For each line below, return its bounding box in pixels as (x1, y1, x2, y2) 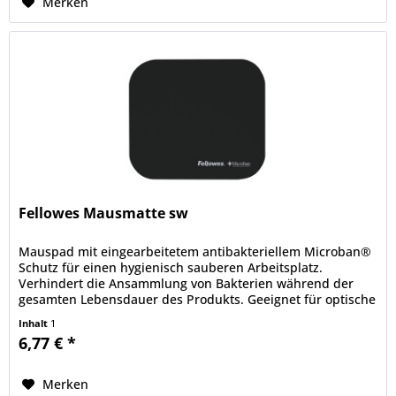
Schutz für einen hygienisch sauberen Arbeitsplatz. (19, 258, 324, 276)
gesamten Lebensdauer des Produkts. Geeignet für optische (19, 290, 377, 308)
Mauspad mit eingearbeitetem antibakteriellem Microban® (19, 242, 372, 260)
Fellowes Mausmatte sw (19, 202, 189, 223)
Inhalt (19, 316, 51, 330)
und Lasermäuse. (19, 306, 122, 324)
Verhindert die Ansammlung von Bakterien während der (19, 274, 354, 292)
